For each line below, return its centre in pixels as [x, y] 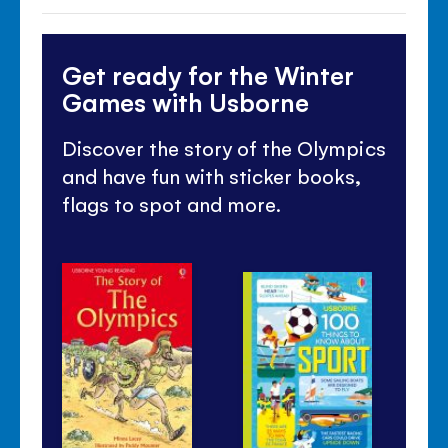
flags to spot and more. [172, 203]
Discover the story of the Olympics [224, 147]
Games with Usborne [186, 101]
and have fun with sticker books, [212, 175]
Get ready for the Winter [208, 74]
